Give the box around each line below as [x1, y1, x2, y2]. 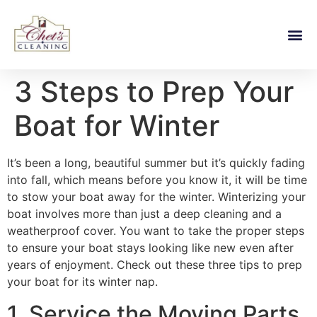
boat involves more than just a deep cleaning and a [7, 207, 282, 221]
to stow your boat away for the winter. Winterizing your [7, 190, 306, 204]
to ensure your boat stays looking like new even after [7, 241, 294, 255]
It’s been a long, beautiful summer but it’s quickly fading [7, 156, 305, 171]
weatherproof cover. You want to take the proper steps [7, 224, 304, 238]
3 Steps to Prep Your [14, 74, 294, 110]
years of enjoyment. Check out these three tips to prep [7, 258, 302, 272]
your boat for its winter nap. [7, 275, 158, 289]
